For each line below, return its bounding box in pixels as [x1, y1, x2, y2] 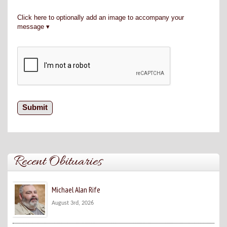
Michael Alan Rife [52, 185, 101, 195]
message [17, 23, 44, 31]
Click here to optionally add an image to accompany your [17, 14, 184, 22]
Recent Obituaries [14, 153, 102, 172]
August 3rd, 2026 [52, 200, 94, 206]
